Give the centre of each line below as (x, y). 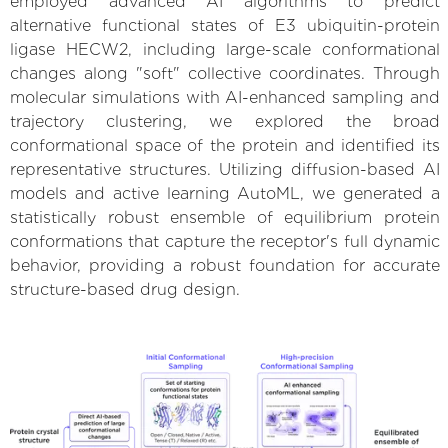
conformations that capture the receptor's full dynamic (225, 241)
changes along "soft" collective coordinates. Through (225, 73)
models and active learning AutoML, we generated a (225, 193)
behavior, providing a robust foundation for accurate (225, 265)
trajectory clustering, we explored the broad (225, 121)
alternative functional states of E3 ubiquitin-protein (225, 25)
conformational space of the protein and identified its (225, 145)
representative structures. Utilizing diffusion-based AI (225, 169)
